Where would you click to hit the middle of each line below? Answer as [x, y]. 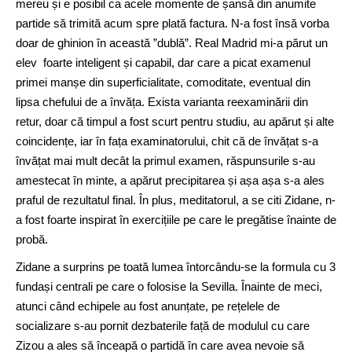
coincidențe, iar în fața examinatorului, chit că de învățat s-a [167, 141]
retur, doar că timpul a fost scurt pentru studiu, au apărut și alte [175, 121]
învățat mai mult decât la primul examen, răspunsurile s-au [165, 160]
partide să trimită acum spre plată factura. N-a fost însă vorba [172, 23]
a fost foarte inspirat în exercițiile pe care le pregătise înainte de [176, 219]
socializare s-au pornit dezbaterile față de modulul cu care [163, 325]
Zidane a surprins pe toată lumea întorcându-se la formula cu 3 [176, 266]
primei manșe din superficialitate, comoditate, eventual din [163, 82]
